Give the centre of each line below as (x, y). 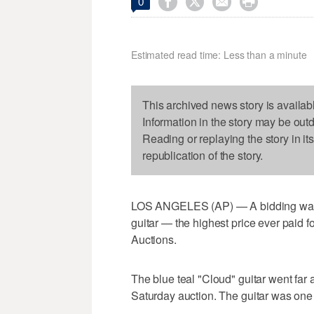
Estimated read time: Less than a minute (219, 55)
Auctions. (154, 240)
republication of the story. (203, 156)
